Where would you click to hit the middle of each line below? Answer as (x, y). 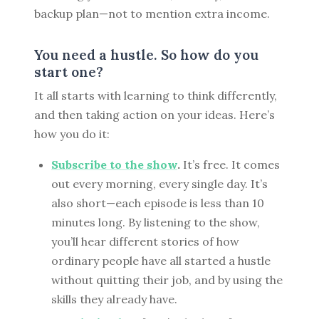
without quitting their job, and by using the (167, 280)
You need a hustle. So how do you (146, 55)
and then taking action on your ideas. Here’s (155, 115)
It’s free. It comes (230, 164)
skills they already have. (114, 299)
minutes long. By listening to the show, (156, 222)
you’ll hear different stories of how (145, 241)
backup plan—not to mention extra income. (152, 14)
